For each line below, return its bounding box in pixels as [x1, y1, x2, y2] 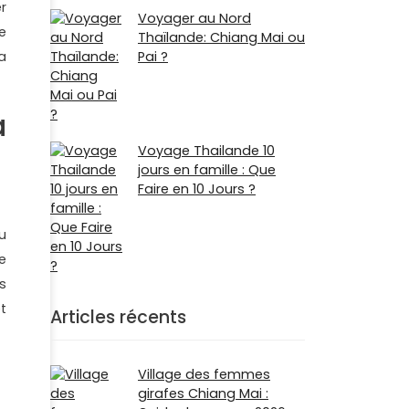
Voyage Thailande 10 [138, 142, 275, 161]
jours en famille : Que [138, 161, 276, 180]
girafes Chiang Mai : [138, 383, 268, 403]
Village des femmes [138, 364, 270, 383]
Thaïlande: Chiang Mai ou [138, 27, 305, 47]
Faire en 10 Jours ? [138, 180, 256, 199]
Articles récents [50, 305, 186, 330]
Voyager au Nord [138, 8, 251, 27]
